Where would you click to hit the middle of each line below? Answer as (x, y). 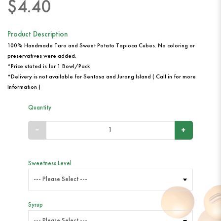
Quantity (39, 108)
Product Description (37, 35)
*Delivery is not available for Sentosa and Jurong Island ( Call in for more (102, 77)
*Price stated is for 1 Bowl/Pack (49, 67)
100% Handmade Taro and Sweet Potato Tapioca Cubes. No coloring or (101, 46)
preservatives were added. (42, 56)
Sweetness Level (50, 164)
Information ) (24, 88)
